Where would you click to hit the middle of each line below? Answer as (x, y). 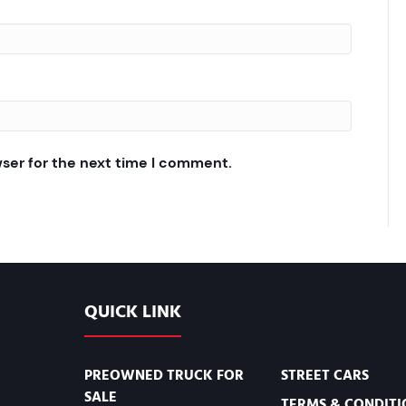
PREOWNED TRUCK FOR (164, 375)
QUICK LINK (132, 312)
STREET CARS (324, 375)
